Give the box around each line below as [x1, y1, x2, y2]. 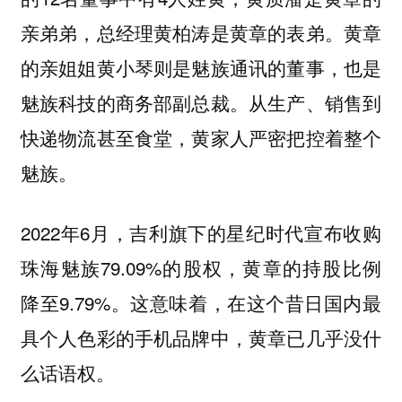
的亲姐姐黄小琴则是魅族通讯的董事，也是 [20, 54, 382, 82]
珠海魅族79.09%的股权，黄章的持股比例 [20, 253, 382, 281]
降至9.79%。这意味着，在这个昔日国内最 [20, 288, 382, 316]
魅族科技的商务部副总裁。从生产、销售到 [20, 89, 382, 117]
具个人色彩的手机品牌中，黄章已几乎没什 [20, 323, 382, 351]
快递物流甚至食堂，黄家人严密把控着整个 [20, 124, 382, 152]
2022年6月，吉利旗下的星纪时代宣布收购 [20, 218, 382, 246]
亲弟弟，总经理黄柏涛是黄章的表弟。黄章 [20, 19, 382, 47]
